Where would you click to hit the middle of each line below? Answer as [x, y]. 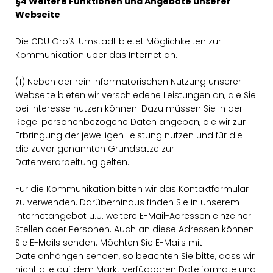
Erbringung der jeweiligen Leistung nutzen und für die [129, 135]
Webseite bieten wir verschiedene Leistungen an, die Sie [136, 95]
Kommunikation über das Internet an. [96, 55]
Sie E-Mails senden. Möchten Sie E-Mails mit [109, 243]
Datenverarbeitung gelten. [72, 162]
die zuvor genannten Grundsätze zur [95, 149]
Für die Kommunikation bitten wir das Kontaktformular [132, 189]
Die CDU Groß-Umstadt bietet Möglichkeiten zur [118, 41]
